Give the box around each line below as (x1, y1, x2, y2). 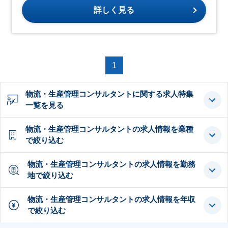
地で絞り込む (27, 171, 73, 180)
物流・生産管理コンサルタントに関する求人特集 (25, 90, 193, 99)
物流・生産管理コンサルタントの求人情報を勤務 (27, 160, 195, 169)
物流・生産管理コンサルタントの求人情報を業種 (25, 125, 193, 134)
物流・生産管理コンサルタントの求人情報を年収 (27, 195, 195, 204)
